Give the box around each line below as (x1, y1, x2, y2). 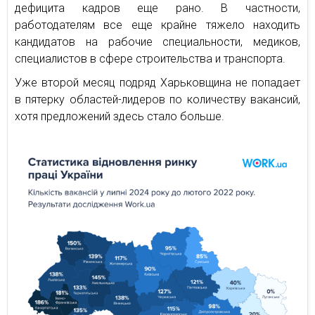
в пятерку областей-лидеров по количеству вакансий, (15, 93, 300, 106)
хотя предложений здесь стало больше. (15, 110, 224, 123)
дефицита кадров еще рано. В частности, (15, 1, 300, 15)
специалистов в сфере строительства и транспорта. (15, 52, 285, 65)
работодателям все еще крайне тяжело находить (15, 18, 300, 32)
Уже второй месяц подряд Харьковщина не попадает (15, 76, 300, 89)
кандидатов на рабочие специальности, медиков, (15, 35, 300, 49)
